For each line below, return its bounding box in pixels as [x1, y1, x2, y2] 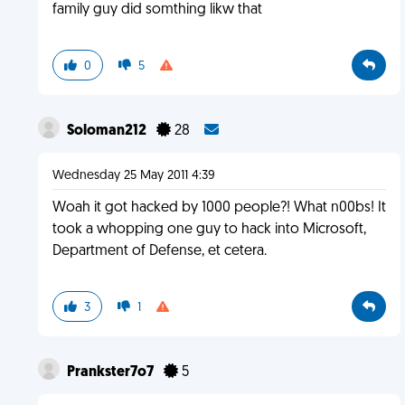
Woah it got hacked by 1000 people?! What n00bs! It [52, 201, 386, 215]
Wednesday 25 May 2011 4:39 [52, 169, 215, 183]
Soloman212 [66, 124, 149, 138]
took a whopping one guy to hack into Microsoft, [52, 222, 366, 237]
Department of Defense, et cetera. [52, 244, 267, 259]
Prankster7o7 [66, 365, 156, 380]
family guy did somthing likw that [52, 3, 262, 17]
